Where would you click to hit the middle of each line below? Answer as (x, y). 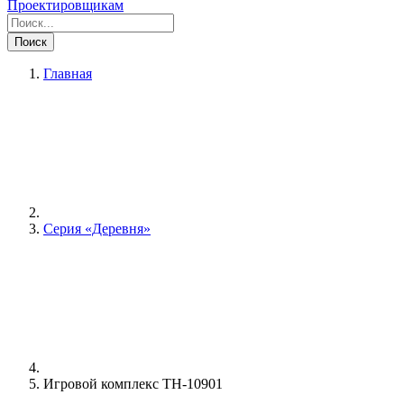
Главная (68, 73)
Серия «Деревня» (97, 228)
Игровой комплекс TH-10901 (133, 383)
